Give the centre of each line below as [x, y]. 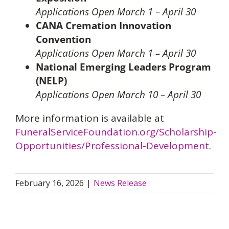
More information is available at [89, 118]
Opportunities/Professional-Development [112, 146]
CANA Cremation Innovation [103, 26]
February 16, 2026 [50, 183]
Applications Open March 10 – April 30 [118, 95]
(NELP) [51, 81]
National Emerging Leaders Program [123, 67]
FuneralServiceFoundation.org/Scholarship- [116, 132]
